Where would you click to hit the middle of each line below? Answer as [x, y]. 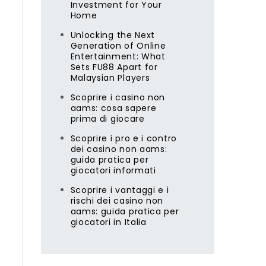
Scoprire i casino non [118, 97]
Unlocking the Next [113, 35]
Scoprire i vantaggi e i [120, 190]
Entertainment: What [118, 56]
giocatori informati [113, 170]
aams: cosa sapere [113, 108]
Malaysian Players [110, 78]
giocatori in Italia [108, 222]
